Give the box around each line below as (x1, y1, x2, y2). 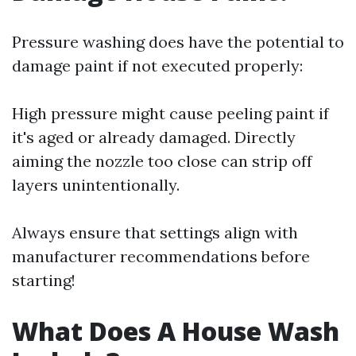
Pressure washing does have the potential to (12, 32, 344, 52)
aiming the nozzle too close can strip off (12, 151, 312, 171)
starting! (12, 270, 75, 290)
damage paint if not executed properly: (12, 56, 303, 75)
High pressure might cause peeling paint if (12, 103, 329, 123)
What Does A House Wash (12, 314, 339, 348)
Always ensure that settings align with (12, 222, 298, 242)
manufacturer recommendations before (12, 246, 310, 266)
